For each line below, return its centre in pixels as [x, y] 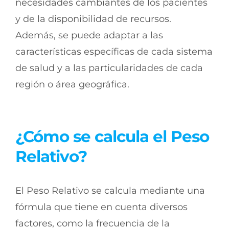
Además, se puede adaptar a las [89, 36]
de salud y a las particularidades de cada [109, 68]
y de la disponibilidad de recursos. [93, 19]
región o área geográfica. [72, 85]
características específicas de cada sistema [114, 52]
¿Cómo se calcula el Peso [112, 136]
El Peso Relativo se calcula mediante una [110, 190]
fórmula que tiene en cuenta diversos [101, 207]
